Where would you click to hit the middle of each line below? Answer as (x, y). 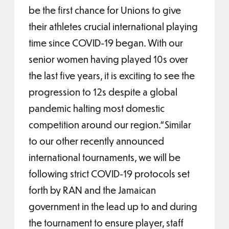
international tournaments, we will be (105, 157)
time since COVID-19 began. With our (106, 43)
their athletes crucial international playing (113, 26)
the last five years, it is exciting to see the (112, 75)
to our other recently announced (96, 141)
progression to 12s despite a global (103, 92)
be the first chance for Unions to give (105, 10)
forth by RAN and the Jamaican (92, 190)
